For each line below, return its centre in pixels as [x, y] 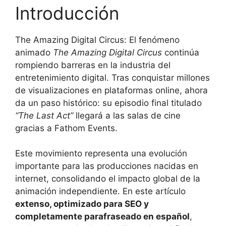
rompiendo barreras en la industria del [93, 65]
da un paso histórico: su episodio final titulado [108, 103]
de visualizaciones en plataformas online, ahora [111, 90]
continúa [181, 52]
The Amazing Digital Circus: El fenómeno [97, 40]
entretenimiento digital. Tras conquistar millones [112, 77]
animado [34, 52]
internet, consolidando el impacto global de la [108, 179]
